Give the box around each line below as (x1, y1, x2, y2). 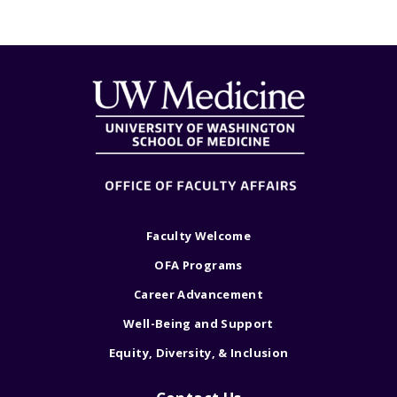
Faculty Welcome (145, 228, 252, 245)
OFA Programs (154, 257, 243, 274)
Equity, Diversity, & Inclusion (108, 345, 289, 362)
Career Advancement (133, 286, 264, 303)
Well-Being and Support (123, 315, 274, 332)
